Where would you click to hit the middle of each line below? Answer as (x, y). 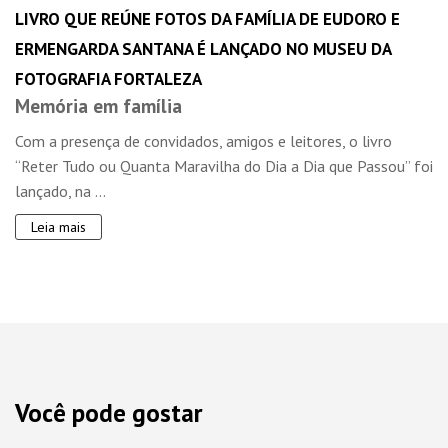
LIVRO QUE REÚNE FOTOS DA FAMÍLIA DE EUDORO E (207, 19)
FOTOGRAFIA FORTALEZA (108, 79)
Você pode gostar (108, 413)
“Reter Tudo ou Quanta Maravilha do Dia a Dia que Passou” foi (224, 166)
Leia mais (58, 227)
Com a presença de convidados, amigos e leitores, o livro (203, 141)
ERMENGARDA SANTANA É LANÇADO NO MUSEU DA (203, 49)
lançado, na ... (60, 191)
